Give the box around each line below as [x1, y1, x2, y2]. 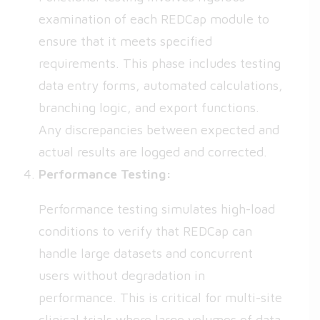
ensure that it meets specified [39, 34, 212, 49]
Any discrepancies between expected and [39, 122, 279, 137]
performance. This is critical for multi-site [39, 290, 282, 305]
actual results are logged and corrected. [39, 144, 267, 159]
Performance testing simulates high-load [39, 201, 275, 216]
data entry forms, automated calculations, [39, 78, 283, 93]
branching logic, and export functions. [39, 100, 259, 115]
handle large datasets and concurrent [39, 246, 253, 261]
